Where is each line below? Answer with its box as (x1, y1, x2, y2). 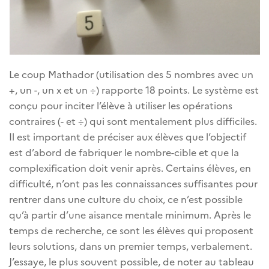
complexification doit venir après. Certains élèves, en (9, 161, 251, 175)
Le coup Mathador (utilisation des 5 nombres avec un (9, 67, 253, 81)
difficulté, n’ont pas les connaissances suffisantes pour (9, 177, 258, 190)
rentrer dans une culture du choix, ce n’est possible (9, 192, 243, 206)
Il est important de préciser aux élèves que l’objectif (9, 130, 246, 144)
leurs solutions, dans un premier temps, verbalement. (9, 239, 252, 253)
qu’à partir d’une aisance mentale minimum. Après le (9, 208, 251, 222)
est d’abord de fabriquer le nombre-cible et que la (9, 145, 239, 159)
